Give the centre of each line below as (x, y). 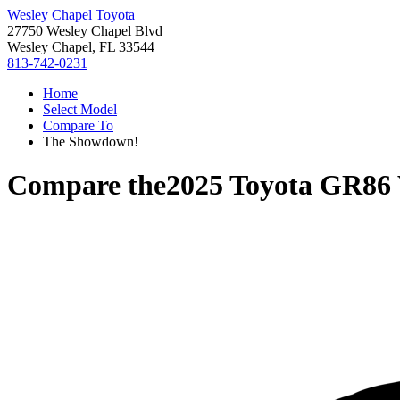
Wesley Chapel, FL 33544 (81, 47)
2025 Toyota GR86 (279, 185)
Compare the (87, 185)
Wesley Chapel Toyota (71, 15)
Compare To (78, 125)
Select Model (80, 109)
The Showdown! (91, 142)
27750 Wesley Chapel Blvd (85, 31)
